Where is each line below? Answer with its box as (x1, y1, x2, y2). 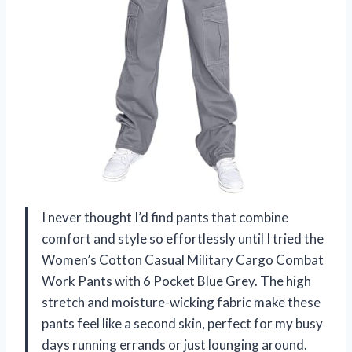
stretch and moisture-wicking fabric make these (42, 294, 321, 311)
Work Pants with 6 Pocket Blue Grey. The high (42, 273, 311, 290)
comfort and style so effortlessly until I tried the (42, 230, 324, 247)
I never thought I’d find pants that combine (42, 209, 288, 226)
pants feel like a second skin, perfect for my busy (42, 315, 323, 332)
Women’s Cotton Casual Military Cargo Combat (42, 251, 324, 269)
